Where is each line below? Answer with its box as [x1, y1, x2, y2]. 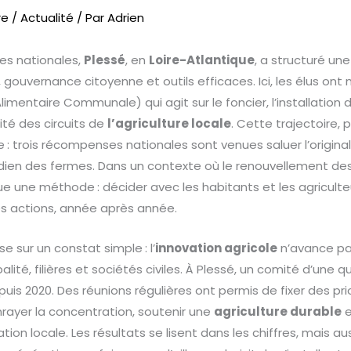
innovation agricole [155, 240, 278, 257]
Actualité [20, 9, 74, 27]
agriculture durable [214, 303, 342, 320]
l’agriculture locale [107, 115, 232, 132]
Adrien [107, 9, 145, 27]
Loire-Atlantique [149, 52, 255, 69]
